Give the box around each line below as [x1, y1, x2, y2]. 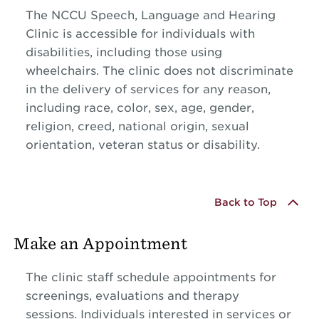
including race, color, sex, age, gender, [25, 100, 254, 115]
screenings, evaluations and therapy [25, 288, 239, 303]
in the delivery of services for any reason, [25, 82, 271, 96]
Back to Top [214, 197, 278, 208]
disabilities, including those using [25, 45, 222, 59]
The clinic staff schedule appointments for [25, 270, 276, 284]
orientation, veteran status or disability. [25, 137, 260, 152]
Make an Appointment [13, 234, 187, 252]
